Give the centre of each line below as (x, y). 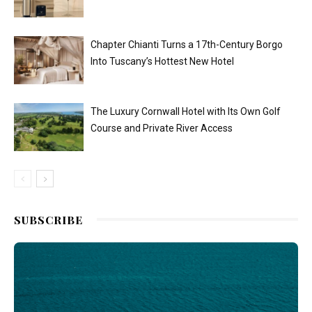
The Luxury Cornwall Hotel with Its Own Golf (186, 111)
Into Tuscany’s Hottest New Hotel (162, 61)
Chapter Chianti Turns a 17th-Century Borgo (187, 44)
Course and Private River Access (162, 128)
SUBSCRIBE (48, 219)
